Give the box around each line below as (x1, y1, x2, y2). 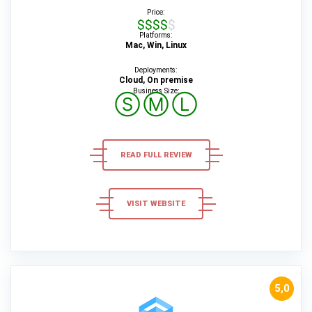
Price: (147, 8, 165, 17)
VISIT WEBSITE (127, 199, 185, 208)
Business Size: (132, 86, 180, 95)
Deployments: (134, 65, 178, 75)
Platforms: (139, 31, 173, 40)
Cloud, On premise (119, 75, 193, 85)
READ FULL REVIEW (120, 150, 192, 159)
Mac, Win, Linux (125, 40, 187, 50)
